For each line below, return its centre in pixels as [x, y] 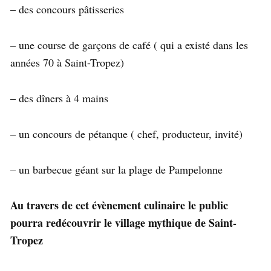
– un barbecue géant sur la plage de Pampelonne [116, 170]
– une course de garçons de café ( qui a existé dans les [129, 45]
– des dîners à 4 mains [61, 98]
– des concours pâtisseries [67, 9]
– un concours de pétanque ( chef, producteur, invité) [126, 134]
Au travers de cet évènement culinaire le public [119, 205]
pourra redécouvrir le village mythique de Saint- [123, 223]
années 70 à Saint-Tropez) [67, 63]
